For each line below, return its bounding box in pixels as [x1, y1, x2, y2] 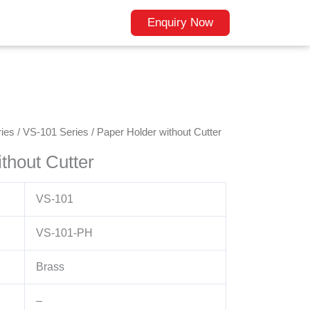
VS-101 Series [23, 127, 89, 138]
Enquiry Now [147, 16, 213, 29]
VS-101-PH [36, 226, 93, 239]
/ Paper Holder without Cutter [89, 127, 222, 138]
